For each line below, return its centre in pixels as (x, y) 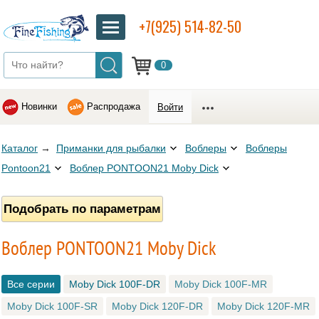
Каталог (20, 148)
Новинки (39, 106)
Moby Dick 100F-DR (115, 284)
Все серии (31, 284)
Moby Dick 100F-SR (52, 307)
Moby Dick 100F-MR (221, 284)
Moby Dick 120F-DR (157, 307)
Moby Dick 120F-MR (263, 307)
